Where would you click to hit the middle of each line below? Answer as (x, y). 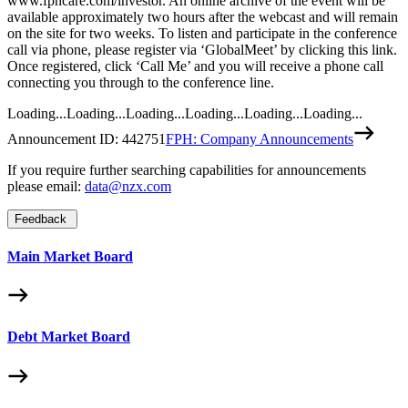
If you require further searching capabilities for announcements (187, 170)
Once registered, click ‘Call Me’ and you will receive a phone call (195, 66)
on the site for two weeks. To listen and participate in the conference (202, 34)
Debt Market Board (69, 337)
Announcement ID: (65, 139)
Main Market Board (70, 256)
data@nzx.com (128, 187)
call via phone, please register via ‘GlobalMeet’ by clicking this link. (202, 50)
